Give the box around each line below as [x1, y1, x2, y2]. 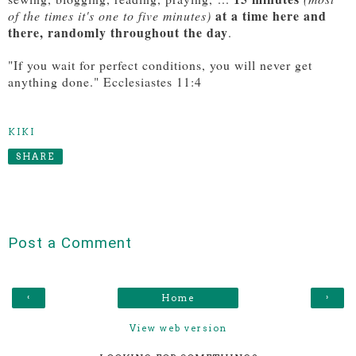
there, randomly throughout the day [8, 23, 228, 42]
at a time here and [211, 6, 327, 25]
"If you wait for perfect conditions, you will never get [8, 56, 312, 74]
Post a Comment [8, 234, 132, 253]
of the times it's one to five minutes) [8, 7, 211, 25]
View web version [129, 322, 227, 334]
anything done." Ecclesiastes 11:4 [8, 73, 207, 91]
